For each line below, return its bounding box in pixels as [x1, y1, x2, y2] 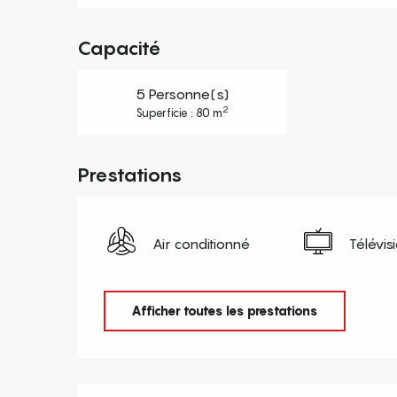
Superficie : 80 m [135, 105, 222, 120]
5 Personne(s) [135, 84, 229, 103]
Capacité [77, 35, 162, 59]
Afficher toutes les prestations [130, 303, 318, 319]
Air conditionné [152, 234, 251, 253]
